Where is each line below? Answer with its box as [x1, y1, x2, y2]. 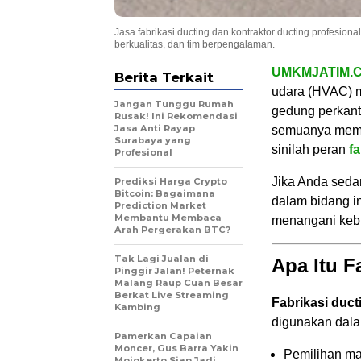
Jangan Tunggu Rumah [114, 98, 234, 110]
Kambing [114, 301, 160, 313]
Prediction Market [114, 199, 206, 211]
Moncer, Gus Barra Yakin [114, 342, 239, 354]
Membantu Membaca [114, 211, 222, 223]
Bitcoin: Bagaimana [114, 187, 215, 199]
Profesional [114, 146, 172, 158]
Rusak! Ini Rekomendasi [114, 110, 238, 122]
